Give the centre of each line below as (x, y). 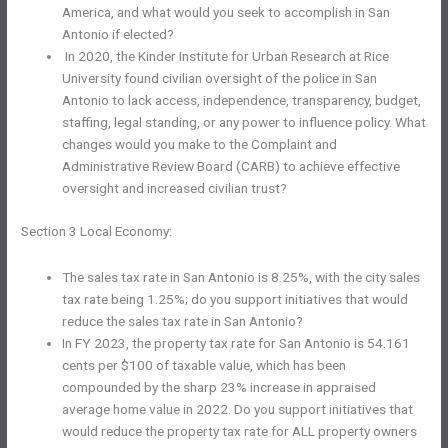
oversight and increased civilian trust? (175, 188)
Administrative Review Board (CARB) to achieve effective (231, 166)
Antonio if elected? (118, 34)
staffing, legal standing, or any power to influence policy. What (244, 122)
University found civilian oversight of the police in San (220, 78)
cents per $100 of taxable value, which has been (204, 364)
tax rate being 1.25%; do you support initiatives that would (235, 298)
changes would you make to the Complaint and (200, 144)
